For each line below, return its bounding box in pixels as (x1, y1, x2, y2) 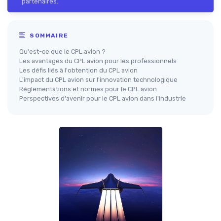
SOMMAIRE (28, 32, 69, 39)
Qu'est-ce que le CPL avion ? (19, 48, 106, 56)
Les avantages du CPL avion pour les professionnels (19, 57, 177, 65)
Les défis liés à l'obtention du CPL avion (19, 67, 138, 74)
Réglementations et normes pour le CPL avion (19, 85, 157, 93)
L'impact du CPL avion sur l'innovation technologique (19, 76, 178, 84)
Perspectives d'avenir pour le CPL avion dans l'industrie (19, 95, 186, 103)
